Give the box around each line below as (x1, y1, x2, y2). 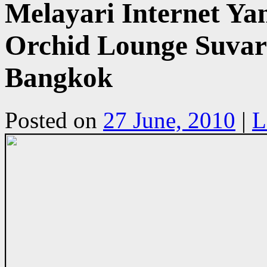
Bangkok (5, 62, 113, 94)
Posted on (5, 107, 97, 133)
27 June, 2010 (103, 107, 235, 133)
